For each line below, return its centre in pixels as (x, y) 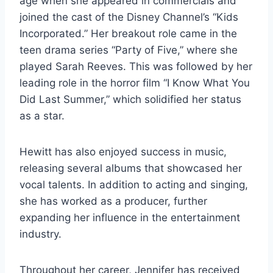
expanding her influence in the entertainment (130, 218)
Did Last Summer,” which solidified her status (130, 100)
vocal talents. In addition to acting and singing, (134, 185)
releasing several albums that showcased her (131, 168)
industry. (41, 234)
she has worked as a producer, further (113, 201)
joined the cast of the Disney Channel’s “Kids (129, 17)
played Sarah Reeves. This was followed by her (136, 67)
